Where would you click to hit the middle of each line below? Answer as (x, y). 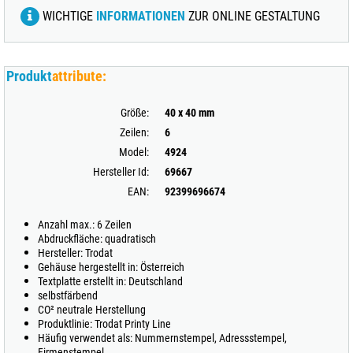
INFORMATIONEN (141, 16)
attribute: (79, 76)
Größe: (135, 113)
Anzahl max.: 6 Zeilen (85, 225)
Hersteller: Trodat (75, 253)
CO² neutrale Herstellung (92, 310)
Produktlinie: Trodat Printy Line (104, 324)
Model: (134, 152)
